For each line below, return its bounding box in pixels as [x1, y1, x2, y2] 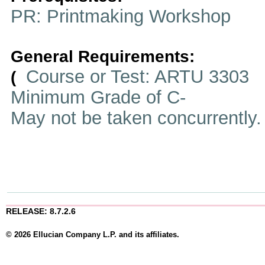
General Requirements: [11, 47, 195, 66]
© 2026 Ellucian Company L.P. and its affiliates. [6, 230, 179, 240]
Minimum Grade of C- [11, 87, 186, 107]
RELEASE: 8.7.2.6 [6, 206, 76, 216]
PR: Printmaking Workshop [11, 6, 231, 26]
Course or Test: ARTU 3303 [21, 66, 249, 86]
